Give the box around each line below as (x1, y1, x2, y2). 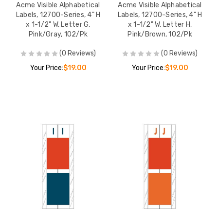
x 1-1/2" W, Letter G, (26, 20, 91, 29)
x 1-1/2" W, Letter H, (127, 20, 192, 29)
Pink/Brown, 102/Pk (127, 30, 192, 38)
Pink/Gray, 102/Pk (28, 30, 88, 38)
